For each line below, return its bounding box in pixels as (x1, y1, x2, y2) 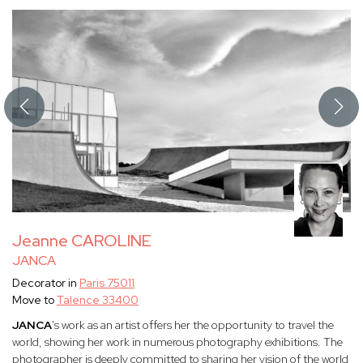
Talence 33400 (57, 293, 139, 308)
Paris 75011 (79, 275, 135, 291)
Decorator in (12, 275, 79, 291)
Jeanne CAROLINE (12, 230, 152, 252)
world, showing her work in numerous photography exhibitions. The (12, 335, 343, 350)
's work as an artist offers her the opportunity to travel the (52, 318, 334, 333)
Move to (12, 293, 57, 308)
